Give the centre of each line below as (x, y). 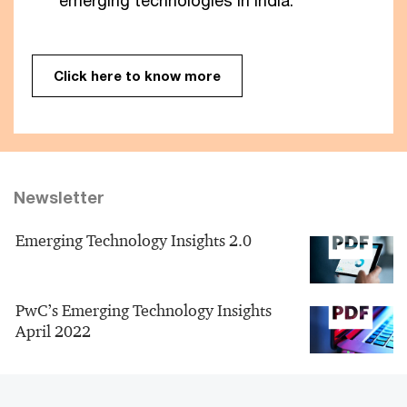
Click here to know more (137, 76)
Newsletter (59, 198)
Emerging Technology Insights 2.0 (134, 241)
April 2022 (53, 332)
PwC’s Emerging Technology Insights (144, 311)
